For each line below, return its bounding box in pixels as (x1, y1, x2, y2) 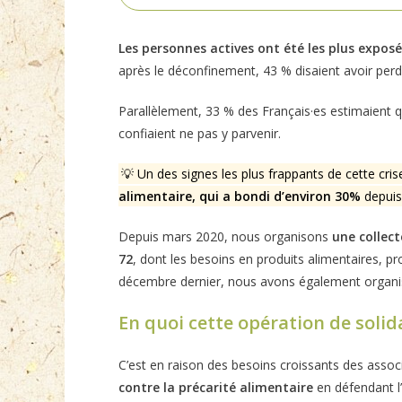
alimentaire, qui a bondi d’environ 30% (118, 188, 361, 205)
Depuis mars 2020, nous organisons (118, 228, 332, 245)
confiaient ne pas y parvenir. (118, 125, 281, 142)
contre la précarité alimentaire (118, 379, 313, 396)
